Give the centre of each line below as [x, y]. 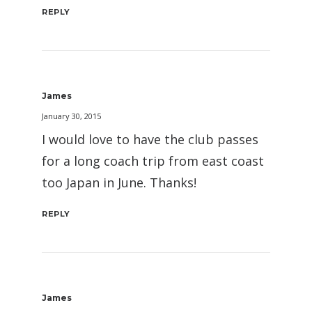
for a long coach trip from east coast [153, 161]
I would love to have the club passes [150, 139]
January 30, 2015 [71, 116]
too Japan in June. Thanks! [119, 182]
